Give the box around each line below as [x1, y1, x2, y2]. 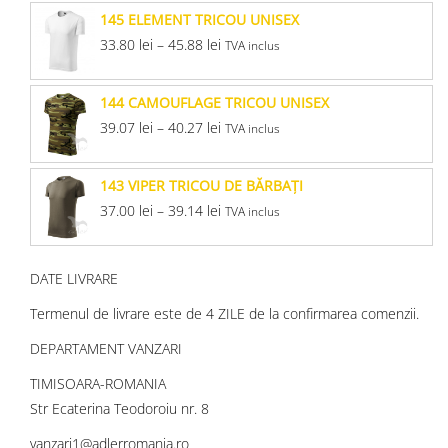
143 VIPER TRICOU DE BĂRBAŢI [100, 176, 303, 196]
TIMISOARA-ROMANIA [30, 374, 166, 394]
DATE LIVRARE [30, 269, 118, 289]
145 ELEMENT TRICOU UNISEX [100, 10, 299, 30]
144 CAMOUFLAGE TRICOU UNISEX [100, 93, 329, 113]
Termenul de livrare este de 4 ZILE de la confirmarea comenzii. [30, 304, 419, 324]
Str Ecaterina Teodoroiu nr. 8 [30, 399, 209, 419]
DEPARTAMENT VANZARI [30, 339, 182, 359]
